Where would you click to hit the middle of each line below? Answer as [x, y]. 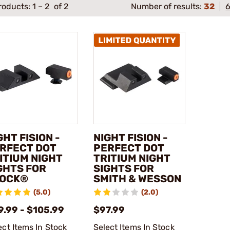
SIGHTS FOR [123, 168]
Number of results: [168, 6]
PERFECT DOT [129, 148]
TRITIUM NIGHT [132, 158]
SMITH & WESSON [137, 178]
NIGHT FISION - [130, 137]
